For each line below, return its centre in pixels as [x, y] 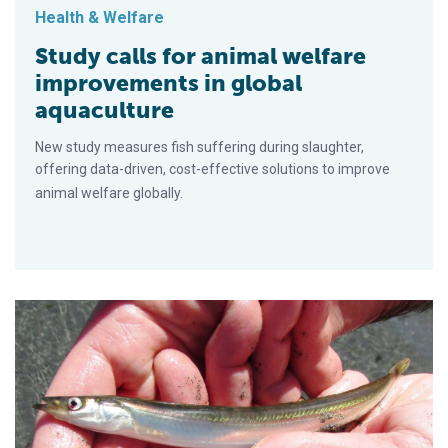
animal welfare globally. [109, 193]
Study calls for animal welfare [200, 56]
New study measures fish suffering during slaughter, [199, 147]
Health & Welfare [99, 18]
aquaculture [104, 110]
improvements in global [168, 83]
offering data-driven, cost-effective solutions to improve [212, 169]
